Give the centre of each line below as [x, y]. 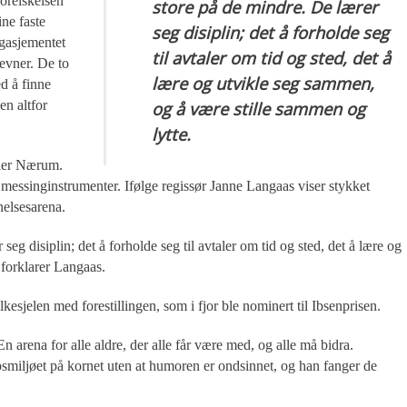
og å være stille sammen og [259, 108]
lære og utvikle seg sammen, [263, 83]
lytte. [172, 134]
